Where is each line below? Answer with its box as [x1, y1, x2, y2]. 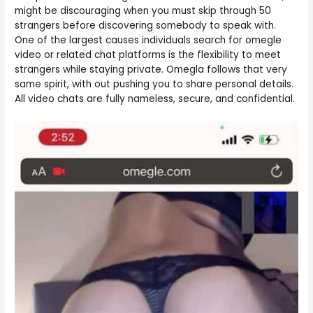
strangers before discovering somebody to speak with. [15, 18, 277, 32]
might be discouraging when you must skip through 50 [15, 3, 272, 17]
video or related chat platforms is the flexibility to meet [15, 48, 282, 61]
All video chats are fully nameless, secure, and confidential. [15, 92, 296, 105]
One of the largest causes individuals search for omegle [15, 33, 282, 47]
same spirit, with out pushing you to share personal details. [15, 77, 294, 91]
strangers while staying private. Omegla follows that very [15, 62, 288, 76]
